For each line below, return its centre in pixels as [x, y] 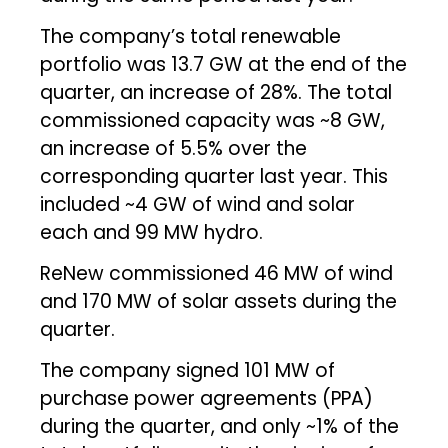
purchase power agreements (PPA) [207, 398]
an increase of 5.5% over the [174, 148]
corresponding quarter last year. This [214, 176]
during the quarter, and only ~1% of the [220, 426]
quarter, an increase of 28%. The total [216, 92]
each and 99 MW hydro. [152, 232]
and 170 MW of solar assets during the [219, 301]
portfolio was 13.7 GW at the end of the [224, 64]
